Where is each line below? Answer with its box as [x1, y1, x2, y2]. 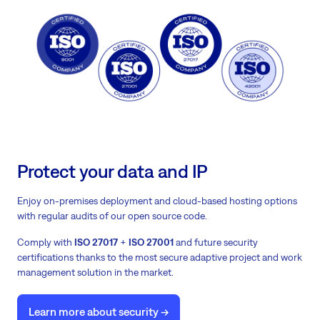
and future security [174, 236, 258, 249]
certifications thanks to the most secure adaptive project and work [17, 251, 302, 264]
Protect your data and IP [17, 160, 208, 183]
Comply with [17, 236, 74, 249]
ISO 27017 [74, 236, 118, 249]
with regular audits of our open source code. [17, 210, 207, 222]
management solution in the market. [17, 266, 174, 279]
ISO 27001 [129, 236, 174, 249]
